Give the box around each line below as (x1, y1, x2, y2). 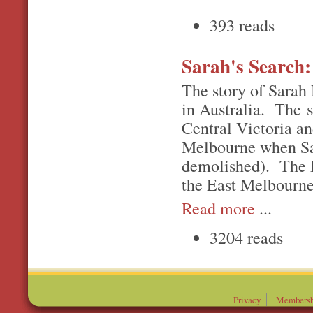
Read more (182, 197, 255, 220)
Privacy (233, 293, 261, 307)
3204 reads (210, 226, 283, 249)
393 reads (210, 14, 275, 37)
